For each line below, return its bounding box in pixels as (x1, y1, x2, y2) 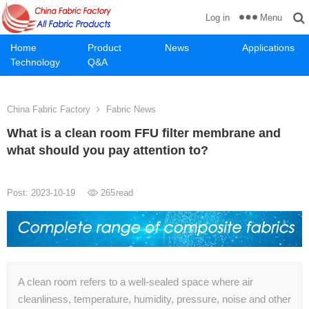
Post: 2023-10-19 (7, 188, 78, 198)
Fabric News (106, 104, 156, 114)
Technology (10, 57, 60, 68)
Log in (206, 12, 230, 23)
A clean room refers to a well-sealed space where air (18, 276, 253, 288)
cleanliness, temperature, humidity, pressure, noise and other (18, 293, 291, 306)
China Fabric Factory (7, 104, 90, 114)
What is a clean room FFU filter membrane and (7, 126, 281, 140)
